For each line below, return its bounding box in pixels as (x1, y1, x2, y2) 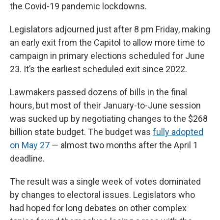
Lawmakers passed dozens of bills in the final (10, 86, 187, 97)
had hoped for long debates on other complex (10, 202, 187, 213)
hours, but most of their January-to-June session (10, 100, 201, 110)
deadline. (10, 153, 45, 164)
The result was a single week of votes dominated (10, 176, 201, 187)
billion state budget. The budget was (10, 126, 151, 137)
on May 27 (10, 139, 50, 150)
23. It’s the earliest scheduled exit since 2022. (10, 63, 187, 74)
